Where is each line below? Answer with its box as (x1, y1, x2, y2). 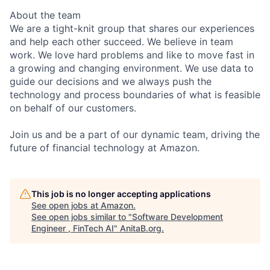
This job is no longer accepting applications (31, 188, 211, 199)
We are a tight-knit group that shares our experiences (10, 22, 254, 34)
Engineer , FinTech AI (31, 222, 114, 233)
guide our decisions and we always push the (10, 75, 212, 87)
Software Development (132, 211, 223, 222)
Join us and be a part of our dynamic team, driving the (10, 128, 260, 140)
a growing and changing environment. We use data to (10, 61, 254, 74)
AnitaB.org (120, 222, 162, 233)
